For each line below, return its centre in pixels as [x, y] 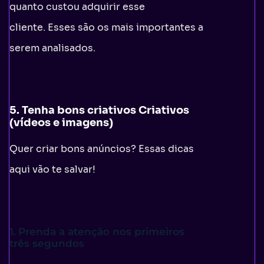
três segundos [47, 243]
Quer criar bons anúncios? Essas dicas [102, 148]
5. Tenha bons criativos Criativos [99, 110]
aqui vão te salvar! [52, 169]
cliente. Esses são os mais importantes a [106, 27]
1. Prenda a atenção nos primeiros [97, 231]
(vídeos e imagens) [61, 122]
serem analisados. [52, 48]
